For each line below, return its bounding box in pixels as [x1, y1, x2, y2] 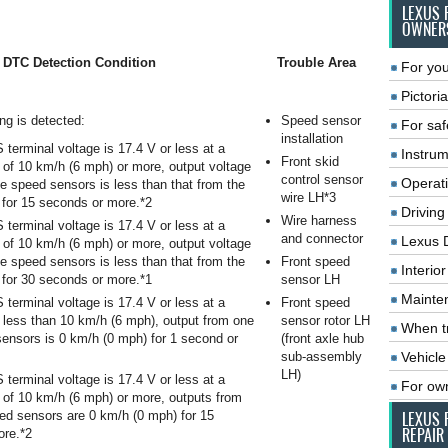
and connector [281, 231, 363, 246]
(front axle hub [281, 331, 364, 346]
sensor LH [281, 272, 340, 287]
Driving [401, 204, 445, 220]
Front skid [281, 154, 339, 169]
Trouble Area [277, 55, 356, 70]
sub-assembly [281, 349, 362, 364]
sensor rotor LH [281, 313, 370, 328]
